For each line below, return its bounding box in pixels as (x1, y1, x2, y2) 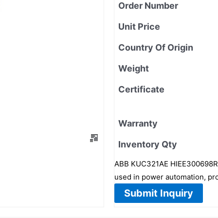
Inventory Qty (118, 139, 177, 149)
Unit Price (118, 21, 160, 32)
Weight (118, 63, 149, 73)
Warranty (118, 118, 158, 128)
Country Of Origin (118, 42, 193, 53)
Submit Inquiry (124, 187, 193, 199)
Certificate (118, 84, 164, 94)
